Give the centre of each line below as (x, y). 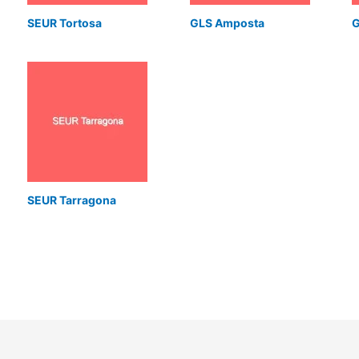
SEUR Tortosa (64, 23)
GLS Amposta (227, 23)
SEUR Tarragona (71, 200)
